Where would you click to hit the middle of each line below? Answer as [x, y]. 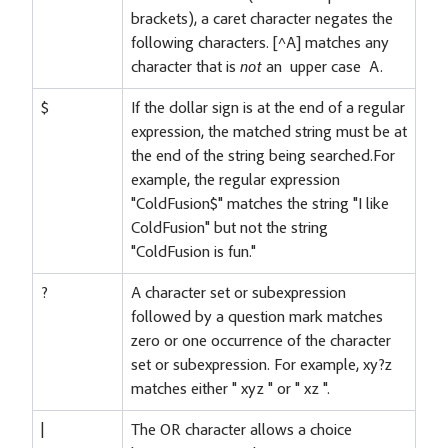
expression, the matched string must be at [269, 132]
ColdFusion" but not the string [229, 228]
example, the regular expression [235, 180]
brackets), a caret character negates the [262, 19]
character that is [185, 67]
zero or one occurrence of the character [261, 341]
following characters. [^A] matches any [260, 43]
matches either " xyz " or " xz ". [230, 389]
